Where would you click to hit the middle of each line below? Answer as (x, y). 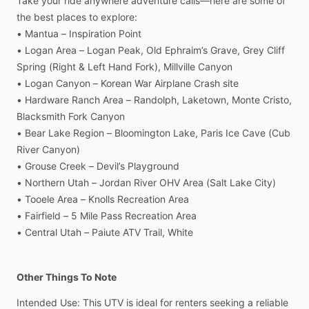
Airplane (173, 83)
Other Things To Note (67, 277)
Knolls (101, 199)
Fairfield (43, 216)
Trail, (154, 232)
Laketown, (206, 100)
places (71, 17)
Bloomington (142, 133)
